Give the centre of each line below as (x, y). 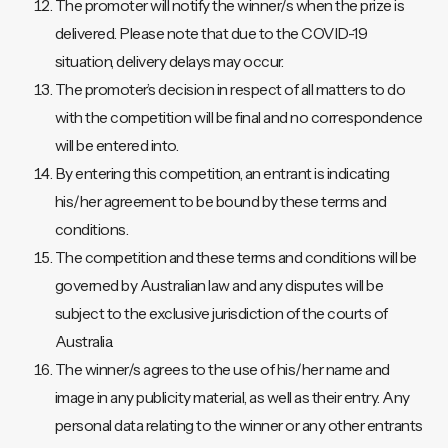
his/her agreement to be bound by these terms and (220, 202)
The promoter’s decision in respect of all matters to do (230, 90)
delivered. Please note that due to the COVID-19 (211, 34)
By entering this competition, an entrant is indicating (222, 174)
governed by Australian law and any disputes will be (219, 286)
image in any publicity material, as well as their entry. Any (232, 398)
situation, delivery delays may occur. (169, 62)
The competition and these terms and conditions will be (235, 258)
